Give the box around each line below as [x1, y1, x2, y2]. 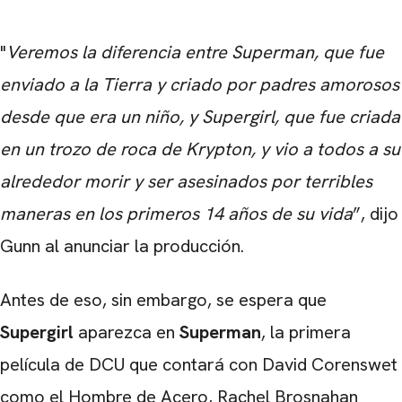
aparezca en [74, 319, 179, 344]
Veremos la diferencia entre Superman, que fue [6, 39, 384, 64]
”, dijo [353, 201, 398, 225]
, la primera [261, 319, 351, 344]
